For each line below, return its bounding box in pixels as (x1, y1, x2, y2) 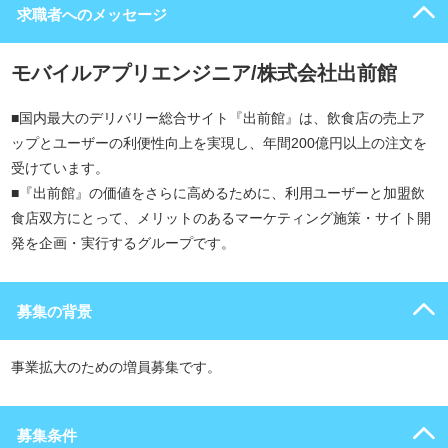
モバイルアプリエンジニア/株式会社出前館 (11, 62, 397, 85)
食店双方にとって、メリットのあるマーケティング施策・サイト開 (11, 210, 431, 227)
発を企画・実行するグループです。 (11, 235, 235, 252)
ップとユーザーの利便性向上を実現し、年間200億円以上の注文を (11, 135, 427, 152)
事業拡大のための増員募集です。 (11, 359, 221, 376)
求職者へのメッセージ (17, 6, 167, 24)
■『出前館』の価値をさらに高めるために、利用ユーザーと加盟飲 (11, 185, 425, 202)
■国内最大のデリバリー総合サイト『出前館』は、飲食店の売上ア (11, 110, 425, 127)
